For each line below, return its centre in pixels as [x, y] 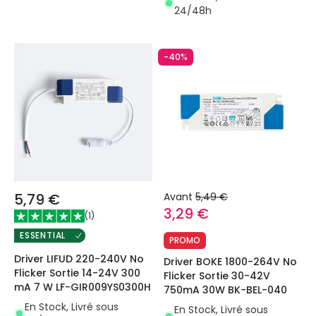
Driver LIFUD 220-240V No [79, 259]
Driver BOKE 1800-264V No [230, 261]
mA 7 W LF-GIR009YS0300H [83, 287]
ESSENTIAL [43, 235]
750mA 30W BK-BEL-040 [225, 290]
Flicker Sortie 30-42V [217, 275]
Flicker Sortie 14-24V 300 [77, 273]
